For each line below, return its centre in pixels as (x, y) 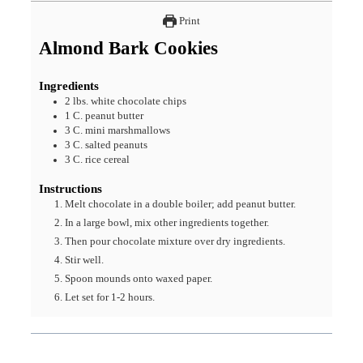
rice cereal (108, 160)
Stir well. (85, 261)
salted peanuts (117, 145)
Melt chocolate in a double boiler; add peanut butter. (181, 205)
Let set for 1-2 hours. (110, 298)
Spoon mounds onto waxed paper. (139, 279)
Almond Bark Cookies (129, 49)
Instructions (71, 189)
